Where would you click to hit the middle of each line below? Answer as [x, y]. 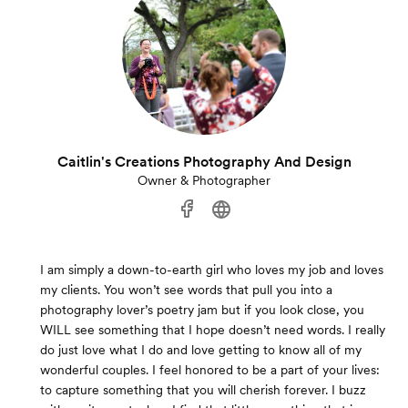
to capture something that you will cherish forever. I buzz [203, 390]
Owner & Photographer [204, 181]
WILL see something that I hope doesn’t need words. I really [213, 330]
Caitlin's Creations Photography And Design [204, 162]
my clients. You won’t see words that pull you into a [186, 290]
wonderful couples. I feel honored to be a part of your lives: [210, 370]
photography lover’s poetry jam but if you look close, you [202, 310]
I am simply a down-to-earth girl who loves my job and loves [212, 270]
